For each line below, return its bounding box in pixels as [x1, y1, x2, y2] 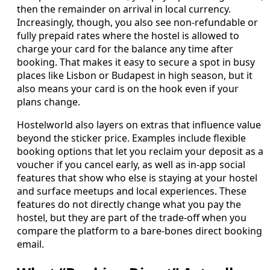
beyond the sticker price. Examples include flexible [17, 131, 246, 145]
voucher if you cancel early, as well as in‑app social [17, 157, 245, 171]
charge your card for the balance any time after [17, 42, 233, 55]
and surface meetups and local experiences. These [17, 184, 246, 198]
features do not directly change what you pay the [17, 197, 241, 211]
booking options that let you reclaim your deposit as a [17, 144, 263, 158]
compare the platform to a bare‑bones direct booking [17, 224, 262, 237]
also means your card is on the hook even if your [17, 81, 239, 95]
